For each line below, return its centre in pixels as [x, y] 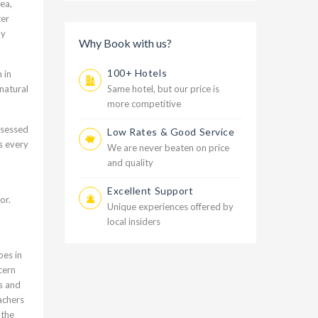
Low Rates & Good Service [171, 132]
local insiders [134, 221]
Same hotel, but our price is [163, 89]
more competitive [144, 104]
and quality [130, 163]
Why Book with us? [125, 43]
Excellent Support [150, 191]
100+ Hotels [137, 73]
